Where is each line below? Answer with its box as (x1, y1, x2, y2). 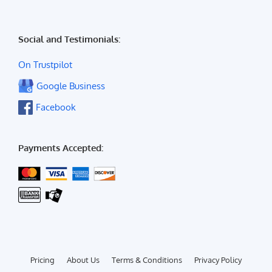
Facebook (36, 101, 76, 114)
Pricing (30, 255, 55, 265)
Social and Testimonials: (18, 33, 120, 46)
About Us (67, 255, 100, 265)
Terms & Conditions (112, 255, 182, 265)
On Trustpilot (18, 59, 72, 71)
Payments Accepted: (18, 142, 103, 154)
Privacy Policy (194, 255, 242, 265)
